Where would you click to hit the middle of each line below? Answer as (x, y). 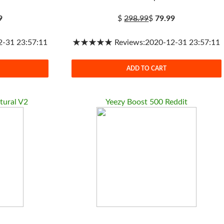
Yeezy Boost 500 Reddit (146, 102)
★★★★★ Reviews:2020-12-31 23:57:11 (146, 42)
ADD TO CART (146, 68)
